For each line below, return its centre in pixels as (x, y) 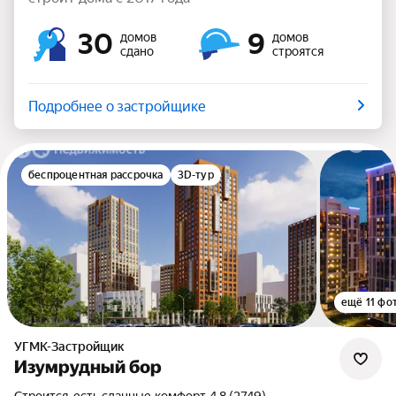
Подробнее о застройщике (117, 107)
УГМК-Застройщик (73, 346)
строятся (298, 51)
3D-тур (195, 175)
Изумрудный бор (88, 367)
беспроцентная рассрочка (96, 175)
